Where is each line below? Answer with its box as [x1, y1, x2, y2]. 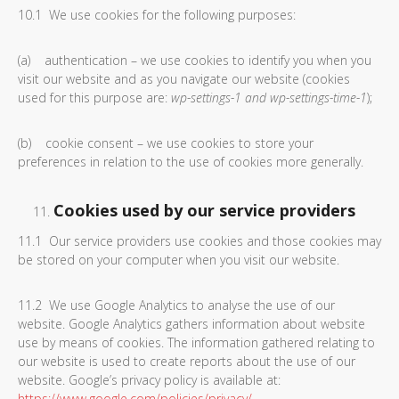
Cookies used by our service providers [53, 199, 355, 221]
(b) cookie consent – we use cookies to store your [18, 134, 313, 151]
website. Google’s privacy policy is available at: [18, 371, 281, 388]
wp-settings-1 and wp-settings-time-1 [171, 89, 367, 106]
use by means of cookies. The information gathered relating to [18, 334, 375, 351]
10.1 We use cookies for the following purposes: [18, 6, 296, 23]
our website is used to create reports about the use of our [18, 353, 355, 370]
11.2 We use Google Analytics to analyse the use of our [18, 297, 335, 313]
